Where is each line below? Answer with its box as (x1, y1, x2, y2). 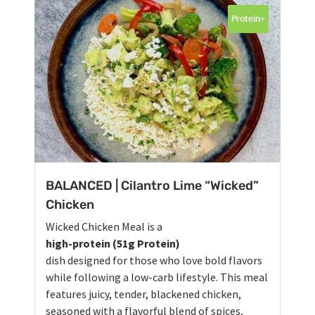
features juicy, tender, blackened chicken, (46, 287, 241, 302)
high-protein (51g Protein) (46, 236, 180, 251)
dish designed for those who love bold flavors (46, 253, 262, 268)
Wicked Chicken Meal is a (46, 219, 162, 234)
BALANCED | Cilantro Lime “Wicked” (46, 178, 259, 194)
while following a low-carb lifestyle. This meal (46, 270, 268, 285)
